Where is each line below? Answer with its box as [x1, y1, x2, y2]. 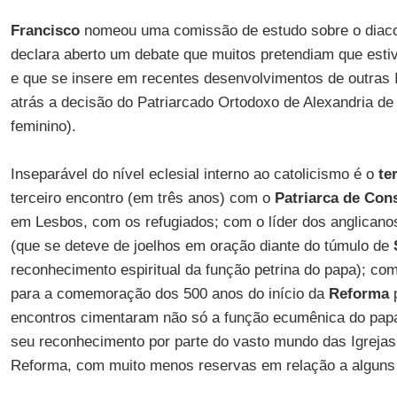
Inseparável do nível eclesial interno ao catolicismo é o [10, 166, 378, 183]
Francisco [10, 22, 80, 39]
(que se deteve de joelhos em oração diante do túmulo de [10, 237, 393, 254]
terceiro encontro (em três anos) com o [10, 190, 275, 206]
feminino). [10, 118, 76, 135]
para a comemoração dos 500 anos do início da [10, 285, 329, 302]
